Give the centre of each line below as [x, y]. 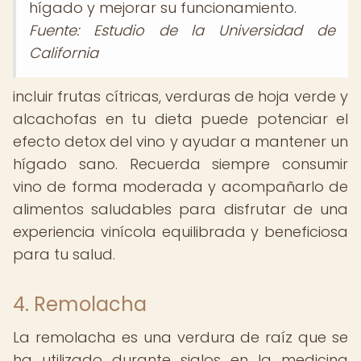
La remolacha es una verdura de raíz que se [180, 337]
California [64, 53]
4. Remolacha [80, 304]
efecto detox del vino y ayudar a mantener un [180, 141]
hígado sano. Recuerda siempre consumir [180, 164]
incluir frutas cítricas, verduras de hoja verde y [180, 96]
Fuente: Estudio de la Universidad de [182, 30]
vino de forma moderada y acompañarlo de [180, 187]
